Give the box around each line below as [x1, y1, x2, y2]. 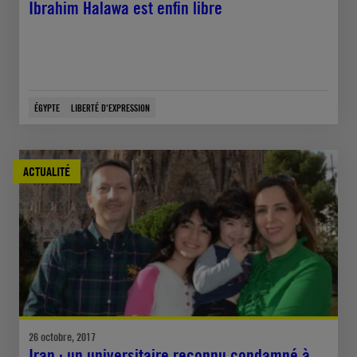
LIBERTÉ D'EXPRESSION [71, 100, 150, 114]
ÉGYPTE [34, 100, 60, 114]
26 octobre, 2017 [29, 329, 96, 343]
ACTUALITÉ [23, 163, 70, 179]
